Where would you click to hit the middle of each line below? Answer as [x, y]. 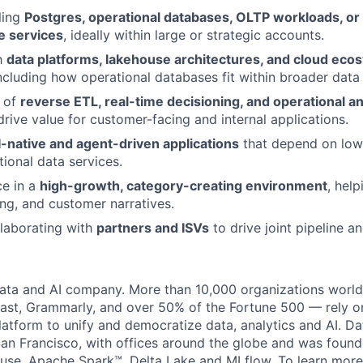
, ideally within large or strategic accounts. [194, 35]
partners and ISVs [153, 228]
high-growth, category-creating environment [184, 186]
